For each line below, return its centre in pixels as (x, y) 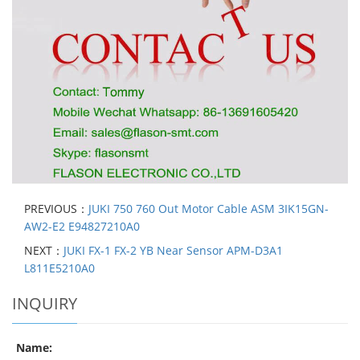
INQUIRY (45, 304)
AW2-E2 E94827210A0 (82, 227)
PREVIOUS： (56, 209)
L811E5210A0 (59, 268)
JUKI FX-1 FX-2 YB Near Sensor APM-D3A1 (173, 251)
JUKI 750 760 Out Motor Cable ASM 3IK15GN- (209, 209)
